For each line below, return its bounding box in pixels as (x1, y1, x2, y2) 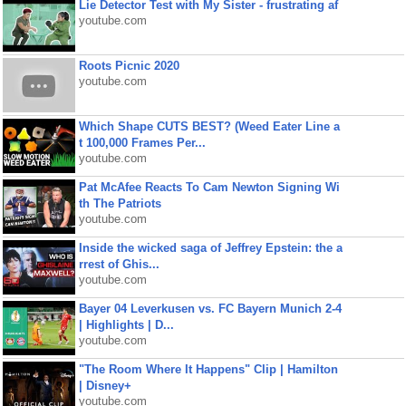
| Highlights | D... (78, 318, 174, 332)
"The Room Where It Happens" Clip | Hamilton (78, 362, 338, 376)
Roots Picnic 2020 (78, 59, 179, 72)
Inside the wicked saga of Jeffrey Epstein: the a (78, 241, 343, 255)
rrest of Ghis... (78, 257, 159, 271)
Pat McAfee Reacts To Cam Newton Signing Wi (78, 180, 340, 194)
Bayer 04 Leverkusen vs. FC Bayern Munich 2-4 (78, 302, 342, 315)
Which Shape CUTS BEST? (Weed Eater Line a (78, 120, 340, 133)
